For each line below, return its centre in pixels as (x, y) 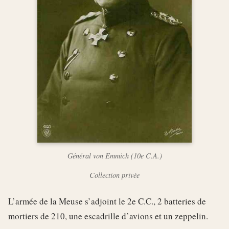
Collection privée (114, 175)
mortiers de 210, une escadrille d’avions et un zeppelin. (108, 216)
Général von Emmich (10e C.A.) (114, 155)
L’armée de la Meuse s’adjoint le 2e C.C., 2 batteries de (107, 201)
